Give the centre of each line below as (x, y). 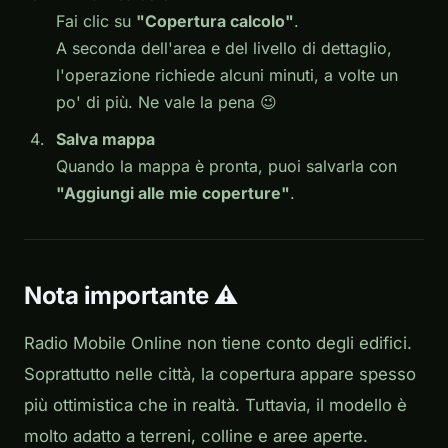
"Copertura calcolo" (215, 21)
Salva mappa (105, 139)
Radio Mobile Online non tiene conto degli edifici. (218, 343)
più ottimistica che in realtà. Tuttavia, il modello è (215, 405)
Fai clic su (96, 21)
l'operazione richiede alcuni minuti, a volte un (227, 75)
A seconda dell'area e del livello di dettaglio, (224, 48)
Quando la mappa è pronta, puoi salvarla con (226, 166)
